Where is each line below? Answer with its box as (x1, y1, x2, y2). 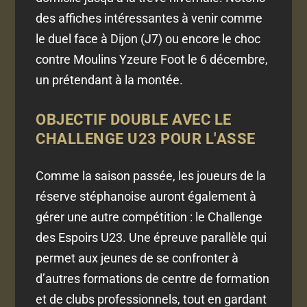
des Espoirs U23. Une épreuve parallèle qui (36, 230, 267, 245)
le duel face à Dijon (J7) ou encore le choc (36, 32, 261, 47)
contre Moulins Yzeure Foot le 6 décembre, (36, 52, 269, 67)
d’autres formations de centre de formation (36, 271, 270, 286)
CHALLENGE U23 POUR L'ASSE (36, 130, 256, 148)
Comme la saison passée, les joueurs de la (36, 169, 267, 184)
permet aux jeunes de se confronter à (36, 251, 239, 266)
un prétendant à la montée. (36, 73, 184, 88)
